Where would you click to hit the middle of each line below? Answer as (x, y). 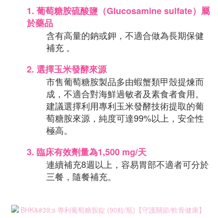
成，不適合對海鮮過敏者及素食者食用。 (125, 93)
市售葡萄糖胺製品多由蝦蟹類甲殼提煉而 (125, 81)
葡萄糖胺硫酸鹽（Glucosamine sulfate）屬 (123, 11)
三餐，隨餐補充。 (81, 176)
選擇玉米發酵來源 (70, 69)
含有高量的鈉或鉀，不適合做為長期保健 (125, 35)
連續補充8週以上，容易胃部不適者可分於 (127, 164)
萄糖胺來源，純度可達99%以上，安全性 (125, 118)
